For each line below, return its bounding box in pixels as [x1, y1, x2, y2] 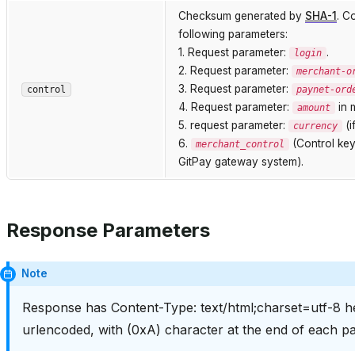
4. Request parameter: [178, 100, 292, 113]
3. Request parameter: [178, 82, 292, 95]
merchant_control [196, 138, 284, 150]
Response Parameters [6, 218, 210, 242]
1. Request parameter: [178, 45, 289, 59]
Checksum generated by [178, 9, 305, 22]
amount [297, 101, 330, 113]
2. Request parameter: [178, 63, 292, 77]
